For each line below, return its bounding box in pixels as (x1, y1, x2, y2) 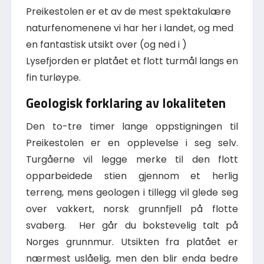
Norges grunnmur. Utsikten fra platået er (25, 235, 239, 249)
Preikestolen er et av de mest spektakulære (25, 4, 231, 18)
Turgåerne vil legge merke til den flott (25, 152, 239, 166)
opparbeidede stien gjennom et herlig (25, 169, 239, 183)
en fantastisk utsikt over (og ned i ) (25, 37, 187, 51)
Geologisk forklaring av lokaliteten (25, 93, 226, 113)
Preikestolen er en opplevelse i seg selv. (25, 136, 239, 150)
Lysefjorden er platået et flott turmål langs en (25, 54, 238, 68)
